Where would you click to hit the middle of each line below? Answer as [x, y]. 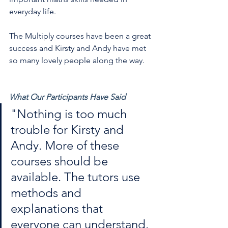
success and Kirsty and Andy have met [79, 48]
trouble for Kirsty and [69, 130]
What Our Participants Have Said [67, 97]
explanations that [58, 208]
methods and [48, 193]
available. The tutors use [77, 177]
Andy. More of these [66, 145]
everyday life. [33, 11]
